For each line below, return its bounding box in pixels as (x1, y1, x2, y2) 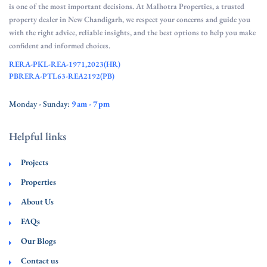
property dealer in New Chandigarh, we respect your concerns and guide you (9, 14, 250, 25)
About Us (21, 196, 54, 207)
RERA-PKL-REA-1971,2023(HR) (9, 59, 120, 70)
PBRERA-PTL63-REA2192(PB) (9, 71, 114, 82)
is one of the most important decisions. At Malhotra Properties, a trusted (9, 1, 244, 12)
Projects (21, 157, 48, 168)
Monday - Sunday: (9, 98, 72, 110)
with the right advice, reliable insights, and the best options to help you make (9, 27, 256, 38)
